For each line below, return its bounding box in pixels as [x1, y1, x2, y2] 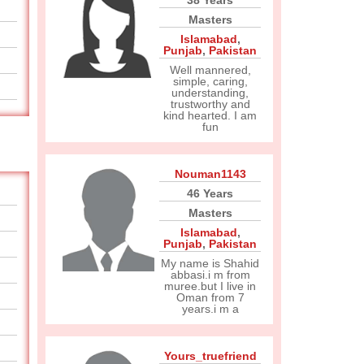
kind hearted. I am [163, 109, 257, 122]
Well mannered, [169, 63, 251, 76]
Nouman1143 [174, 167, 246, 180]
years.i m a [181, 302, 239, 315]
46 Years [187, 187, 233, 200]
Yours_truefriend [163, 349, 257, 362]
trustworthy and [170, 97, 250, 110]
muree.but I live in [164, 279, 256, 292]
